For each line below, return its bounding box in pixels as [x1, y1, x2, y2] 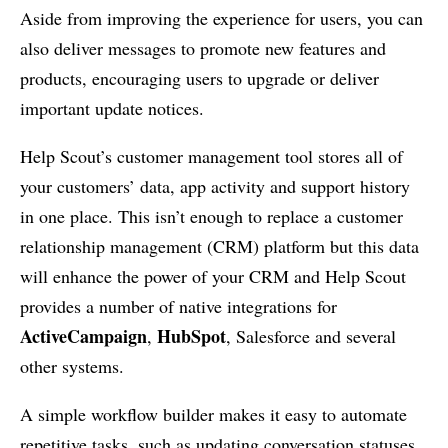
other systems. [20, 353, 124, 378]
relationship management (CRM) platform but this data [20, 233, 419, 258]
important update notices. [20, 95, 204, 120]
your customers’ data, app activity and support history [20, 173, 410, 198]
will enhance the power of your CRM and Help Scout [20, 263, 406, 288]
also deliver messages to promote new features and [20, 35, 386, 60]
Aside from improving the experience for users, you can [20, 5, 423, 30]
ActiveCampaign [20, 322, 147, 349]
